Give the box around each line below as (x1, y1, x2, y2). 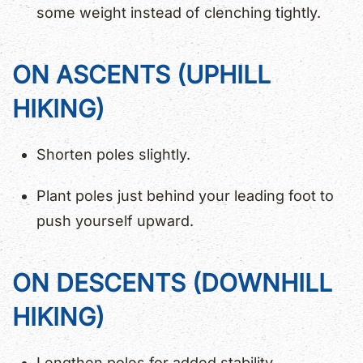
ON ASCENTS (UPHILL (12, 60, 271, 90)
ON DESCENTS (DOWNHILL (12, 268, 332, 298)
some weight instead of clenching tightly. (36, 4, 321, 22)
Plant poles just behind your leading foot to (36, 187, 334, 205)
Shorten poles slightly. (36, 146, 190, 164)
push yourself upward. (36, 212, 194, 230)
